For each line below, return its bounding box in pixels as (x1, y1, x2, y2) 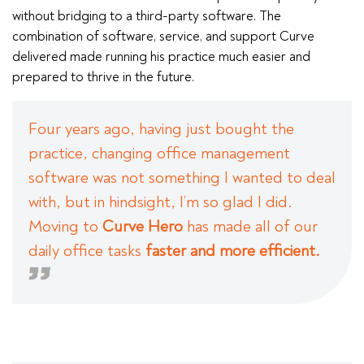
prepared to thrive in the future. (12, 67, 197, 85)
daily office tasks (28, 240, 145, 261)
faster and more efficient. (145, 240, 319, 261)
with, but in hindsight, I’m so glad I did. (28, 191, 292, 212)
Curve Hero (102, 215, 183, 236)
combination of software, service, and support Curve (12, 27, 314, 45)
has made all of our (183, 215, 318, 236)
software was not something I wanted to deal (28, 167, 336, 188)
